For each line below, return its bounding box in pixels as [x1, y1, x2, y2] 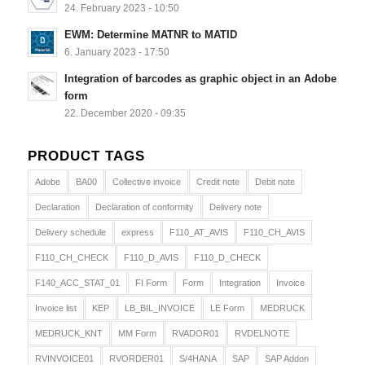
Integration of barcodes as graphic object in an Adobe [64, 73, 336, 86]
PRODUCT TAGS [27, 148, 145, 164]
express [121, 227, 154, 238]
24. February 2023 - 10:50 [64, 2, 179, 14]
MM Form [117, 328, 156, 339]
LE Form [209, 303, 244, 314]
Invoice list [34, 303, 77, 314]
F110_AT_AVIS [169, 227, 228, 238]
